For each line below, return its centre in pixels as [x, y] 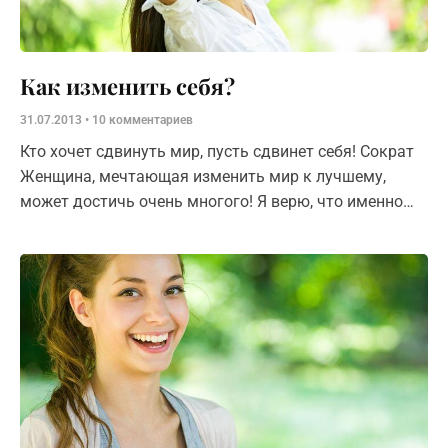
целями [48, 251]
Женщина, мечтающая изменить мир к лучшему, [203, 176]
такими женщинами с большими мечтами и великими [223, 226]
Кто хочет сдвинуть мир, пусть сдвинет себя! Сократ [190, 151]
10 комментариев [141, 119]
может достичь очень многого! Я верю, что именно [211, 201]
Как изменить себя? [127, 85]
